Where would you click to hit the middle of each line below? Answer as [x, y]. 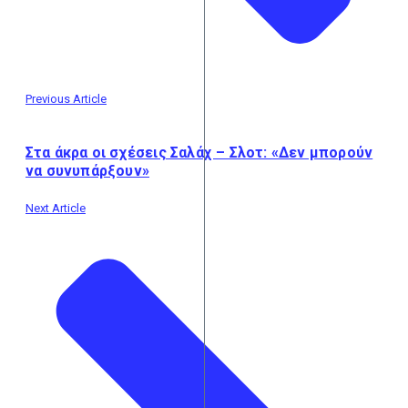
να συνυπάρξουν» [87, 171]
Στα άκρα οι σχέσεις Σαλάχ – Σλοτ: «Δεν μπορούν [199, 153]
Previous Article [66, 98]
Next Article [56, 209]
